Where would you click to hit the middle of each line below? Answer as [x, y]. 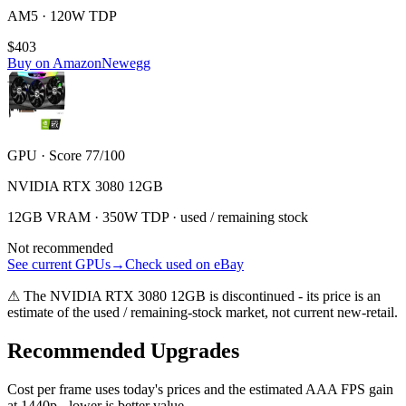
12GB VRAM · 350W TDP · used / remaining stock [158, 217]
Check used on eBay [184, 264]
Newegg [126, 63]
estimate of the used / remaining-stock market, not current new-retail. [203, 312]
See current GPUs [59, 264]
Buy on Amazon [54, 63]
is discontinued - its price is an [293, 295]
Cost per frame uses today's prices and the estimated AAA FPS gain [200, 389]
